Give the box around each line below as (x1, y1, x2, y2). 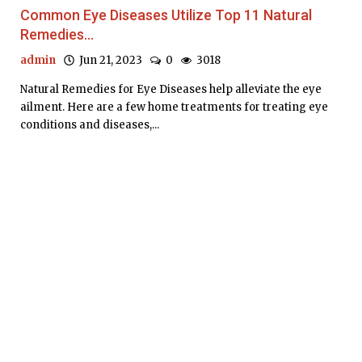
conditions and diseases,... (20, 118, 159, 133)
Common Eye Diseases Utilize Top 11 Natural (20, 6, 312, 24)
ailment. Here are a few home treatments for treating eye (20, 100, 328, 115)
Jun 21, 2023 (74, 53, 142, 68)
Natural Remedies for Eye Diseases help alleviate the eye (20, 82, 322, 97)
